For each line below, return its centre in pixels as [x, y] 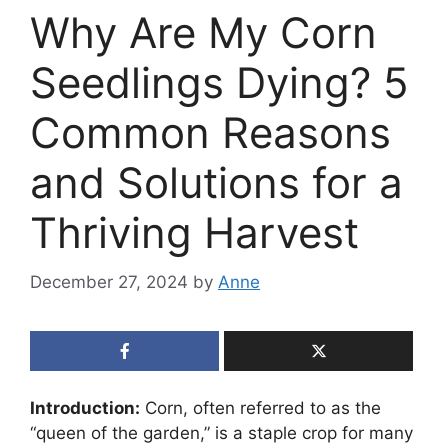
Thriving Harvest [194, 233]
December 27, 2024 [109, 281]
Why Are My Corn [203, 33]
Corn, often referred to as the [260, 407]
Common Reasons [210, 133]
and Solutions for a [216, 183]
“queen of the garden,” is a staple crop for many [221, 432]
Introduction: [85, 407]
